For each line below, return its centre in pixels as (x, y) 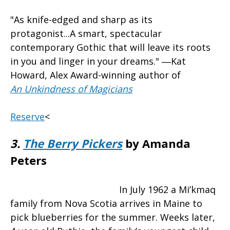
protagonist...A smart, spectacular (86, 34)
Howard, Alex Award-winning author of (95, 75)
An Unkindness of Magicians (71, 89)
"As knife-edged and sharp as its (81, 20)
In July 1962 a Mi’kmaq (167, 190)
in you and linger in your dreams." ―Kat (98, 61)
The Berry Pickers (73, 143)
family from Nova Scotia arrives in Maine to (106, 204)
